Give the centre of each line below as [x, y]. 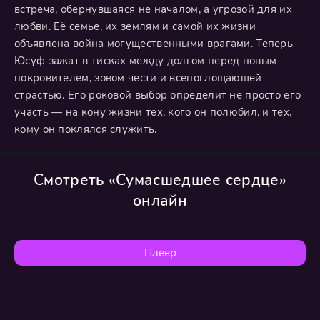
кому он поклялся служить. [86, 129]
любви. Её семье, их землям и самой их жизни [135, 26]
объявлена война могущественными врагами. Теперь [154, 44]
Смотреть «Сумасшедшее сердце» [160, 180]
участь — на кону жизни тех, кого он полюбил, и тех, [153, 112]
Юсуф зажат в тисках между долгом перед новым [146, 61]
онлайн [160, 201]
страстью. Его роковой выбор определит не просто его [158, 95]
